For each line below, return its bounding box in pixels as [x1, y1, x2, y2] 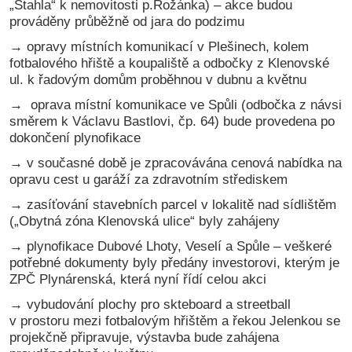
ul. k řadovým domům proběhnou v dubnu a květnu [9, 71, 307, 88]
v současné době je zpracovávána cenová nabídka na [23, 155, 343, 171]
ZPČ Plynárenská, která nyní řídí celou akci [9, 271, 267, 288]
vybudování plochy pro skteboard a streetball [23, 296, 291, 313]
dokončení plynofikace [9, 130, 141, 146]
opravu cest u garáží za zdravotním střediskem [9, 171, 288, 188]
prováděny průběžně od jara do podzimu [9, 13, 245, 30]
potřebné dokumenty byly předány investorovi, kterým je [9, 255, 340, 271]
